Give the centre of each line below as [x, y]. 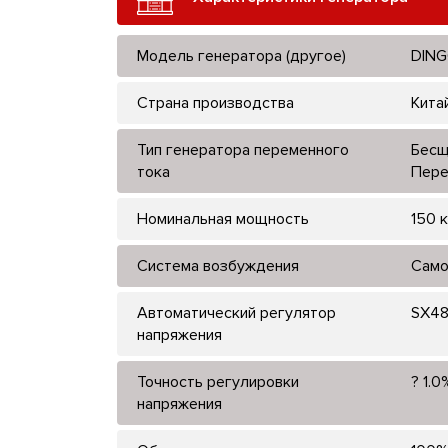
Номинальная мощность [223, 218]
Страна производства [215, 102]
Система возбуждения [218, 265]
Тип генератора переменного [243, 149]
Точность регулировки [218, 381]
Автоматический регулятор [236, 312]
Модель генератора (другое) [241, 55]
